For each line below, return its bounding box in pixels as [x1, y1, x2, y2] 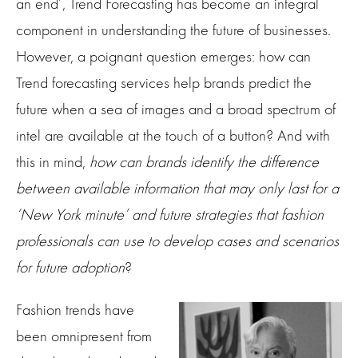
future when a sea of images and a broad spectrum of [16, 99, 336, 118]
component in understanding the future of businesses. [16, 20, 331, 39]
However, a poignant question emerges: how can [16, 46, 311, 66]
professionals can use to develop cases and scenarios [16, 231, 339, 250]
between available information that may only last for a [16, 178, 339, 197]
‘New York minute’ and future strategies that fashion [16, 205, 324, 224]
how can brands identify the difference [89, 152, 319, 171]
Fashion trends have [16, 300, 134, 319]
